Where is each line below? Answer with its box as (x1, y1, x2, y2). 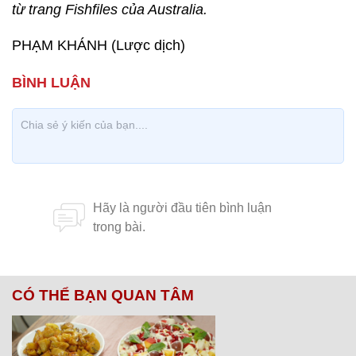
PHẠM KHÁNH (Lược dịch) (12, 37, 185, 53)
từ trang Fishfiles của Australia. (12, 2, 207, 17)
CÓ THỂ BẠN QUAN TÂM (12, 287, 194, 304)
